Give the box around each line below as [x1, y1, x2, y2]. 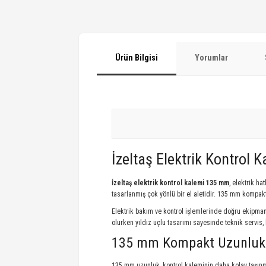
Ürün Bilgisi [115, 53, 158, 62]
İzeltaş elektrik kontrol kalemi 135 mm [112, 179, 229, 187]
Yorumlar [195, 53, 228, 62]
